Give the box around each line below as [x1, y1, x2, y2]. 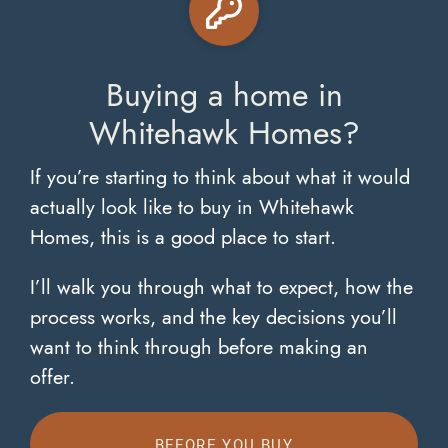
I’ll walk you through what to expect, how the [30, 273, 413, 301]
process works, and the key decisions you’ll [30, 303, 397, 331]
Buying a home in [105, 73, 343, 117]
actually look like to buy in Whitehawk [30, 193, 354, 221]
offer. [30, 363, 75, 391]
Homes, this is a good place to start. [30, 223, 336, 251]
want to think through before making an [30, 333, 368, 361]
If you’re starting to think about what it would [30, 163, 410, 191]
